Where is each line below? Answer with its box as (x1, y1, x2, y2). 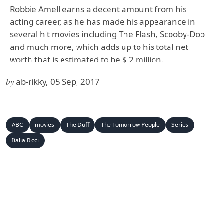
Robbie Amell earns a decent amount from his (10, 3, 186, 15)
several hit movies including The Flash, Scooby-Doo (10, 29, 205, 40)
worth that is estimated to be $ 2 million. (10, 54, 164, 65)
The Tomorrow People (101, 121, 160, 129)
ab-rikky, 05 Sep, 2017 (16, 76, 100, 87)
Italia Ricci (12, 136, 39, 144)
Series (171, 121, 188, 129)
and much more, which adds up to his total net (10, 41, 188, 52)
